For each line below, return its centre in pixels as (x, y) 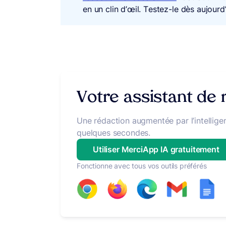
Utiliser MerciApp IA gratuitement (156, 149)
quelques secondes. (114, 133)
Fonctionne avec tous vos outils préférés (142, 166)
